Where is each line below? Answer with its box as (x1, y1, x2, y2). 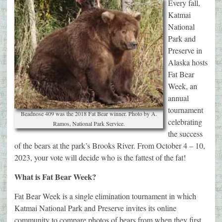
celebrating (168, 116, 202, 127)
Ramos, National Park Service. (53, 119, 125, 128)
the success (168, 128, 203, 139)
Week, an (168, 81, 197, 92)
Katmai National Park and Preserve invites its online (14, 203, 176, 214)
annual (168, 93, 189, 104)
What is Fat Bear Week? (14, 171, 96, 183)
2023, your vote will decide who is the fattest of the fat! (14, 152, 186, 163)
